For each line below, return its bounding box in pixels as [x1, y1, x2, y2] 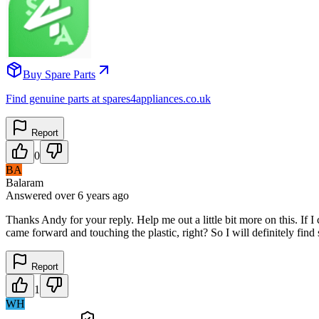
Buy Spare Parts [23, 68, 95, 80]
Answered [6, 189, 55, 202]
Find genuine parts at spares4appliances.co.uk [6, 92, 211, 105]
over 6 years [55, 189, 110, 202]
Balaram [6, 176, 43, 189]
